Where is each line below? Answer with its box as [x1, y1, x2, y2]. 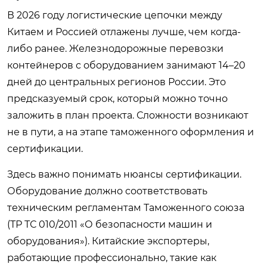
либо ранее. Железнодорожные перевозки [7, 43, 223, 54]
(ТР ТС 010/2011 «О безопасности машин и [7, 219, 212, 230]
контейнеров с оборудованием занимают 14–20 [7, 60, 246, 71]
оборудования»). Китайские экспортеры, [7, 235, 209, 247]
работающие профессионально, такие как [7, 252, 216, 263]
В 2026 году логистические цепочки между [7, 10, 222, 21]
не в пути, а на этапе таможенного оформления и [7, 126, 254, 138]
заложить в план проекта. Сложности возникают [7, 110, 249, 121]
